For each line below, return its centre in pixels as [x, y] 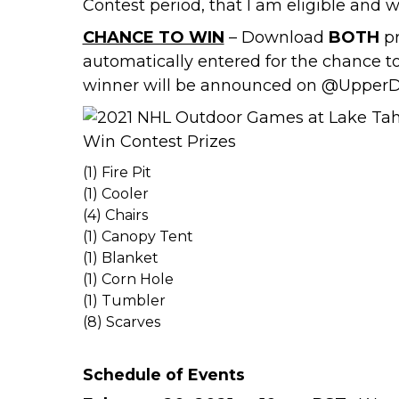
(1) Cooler [115, 194]
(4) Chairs [115, 216]
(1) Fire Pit [117, 173]
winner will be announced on [202, 86]
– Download [276, 38]
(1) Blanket [120, 258]
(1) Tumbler [124, 301]
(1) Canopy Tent [138, 237]
